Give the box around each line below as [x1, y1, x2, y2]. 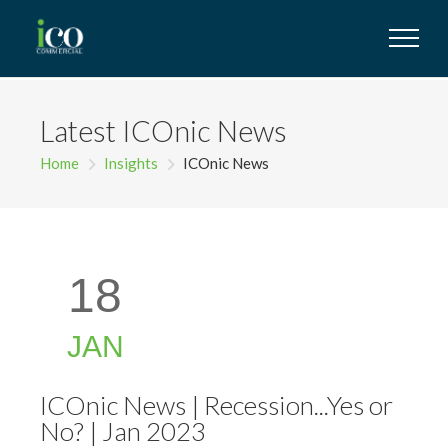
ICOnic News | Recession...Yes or [40, 388, 393, 421]
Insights [104, 153, 158, 172]
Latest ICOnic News [40, 113, 287, 148]
